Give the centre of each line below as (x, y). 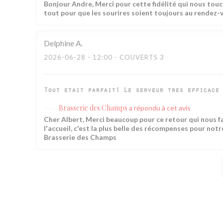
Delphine (59, 43)
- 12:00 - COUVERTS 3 (125, 57)
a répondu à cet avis (160, 108)
